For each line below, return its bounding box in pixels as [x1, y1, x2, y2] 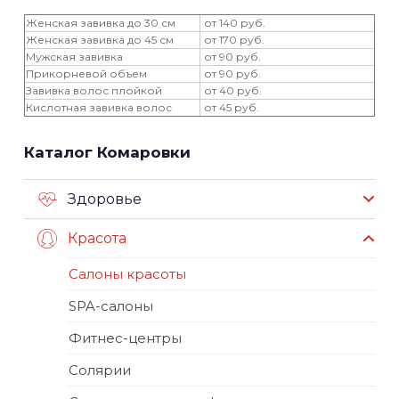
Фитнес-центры [69, 329, 182, 346]
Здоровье [68, 190, 142, 208]
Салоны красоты [69, 265, 186, 282]
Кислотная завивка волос [26, 100, 172, 114]
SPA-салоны [69, 297, 153, 314]
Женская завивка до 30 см [26, 15, 175, 29]
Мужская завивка [26, 49, 123, 63]
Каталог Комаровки [24, 142, 191, 161]
